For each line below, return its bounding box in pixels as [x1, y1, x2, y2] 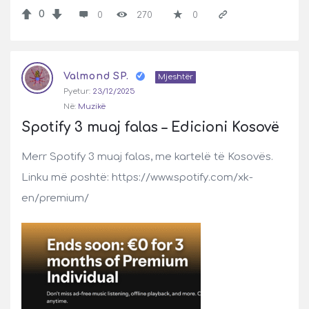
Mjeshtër [157, 72, 193, 81]
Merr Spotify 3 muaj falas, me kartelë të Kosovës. [21, 151, 273, 163]
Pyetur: [63, 87, 90, 96]
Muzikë [78, 102, 106, 111]
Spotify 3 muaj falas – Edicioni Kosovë [21, 120, 279, 134]
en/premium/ [21, 192, 89, 204]
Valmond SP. [63, 71, 129, 81]
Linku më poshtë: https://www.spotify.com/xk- [21, 172, 253, 183]
